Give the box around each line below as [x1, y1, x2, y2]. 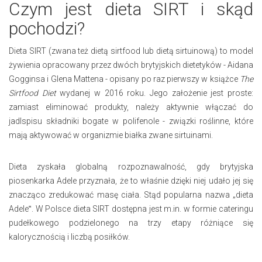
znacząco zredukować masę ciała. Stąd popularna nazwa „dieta [9, 189, 253, 199]
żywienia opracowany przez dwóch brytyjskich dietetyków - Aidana [9, 60, 253, 70]
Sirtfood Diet [9, 88, 56, 98]
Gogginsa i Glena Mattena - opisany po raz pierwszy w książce [9, 74, 240, 84]
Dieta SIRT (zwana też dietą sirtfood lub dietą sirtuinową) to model [9, 46, 253, 56]
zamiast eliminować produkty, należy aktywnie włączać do [9, 102, 253, 112]
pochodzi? [9, 18, 85, 39]
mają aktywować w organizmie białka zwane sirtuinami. [9, 130, 213, 140]
